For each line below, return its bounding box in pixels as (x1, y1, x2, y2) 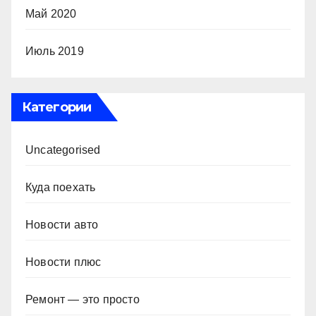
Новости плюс (25, 256, 102, 268)
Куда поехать (25, 181, 96, 193)
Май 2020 (25, 8, 77, 20)
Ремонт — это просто (25, 293, 140, 305)
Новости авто (25, 219, 99, 231)
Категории (22, 99, 91, 115)
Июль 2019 (25, 45, 84, 57)
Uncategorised (25, 144, 101, 156)
